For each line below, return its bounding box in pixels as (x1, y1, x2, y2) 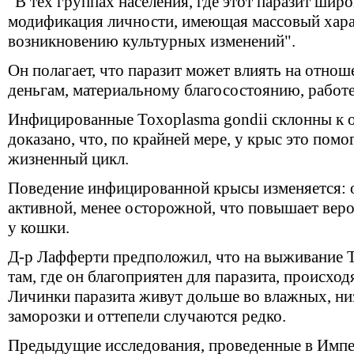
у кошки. (8, 218, 70, 237)
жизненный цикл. (8, 149, 129, 168)
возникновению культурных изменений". (8, 32, 296, 51)
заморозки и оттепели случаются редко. (8, 307, 286, 326)
